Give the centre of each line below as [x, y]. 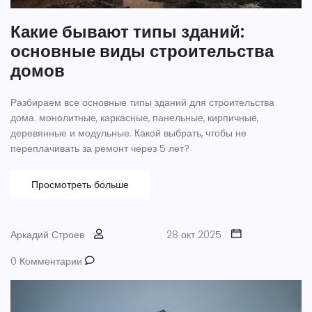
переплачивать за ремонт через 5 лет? [100, 149]
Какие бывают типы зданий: [127, 32]
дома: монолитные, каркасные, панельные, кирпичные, [134, 118]
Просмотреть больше [80, 185]
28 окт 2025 [194, 235]
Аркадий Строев [47, 235]
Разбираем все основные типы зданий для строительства [142, 103]
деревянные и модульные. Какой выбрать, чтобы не [128, 133]
